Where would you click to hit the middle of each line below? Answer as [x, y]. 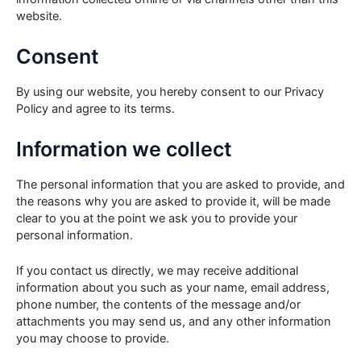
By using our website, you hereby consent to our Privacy [170, 91]
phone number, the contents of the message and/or [158, 304]
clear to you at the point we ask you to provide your [157, 218]
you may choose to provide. [93, 338]
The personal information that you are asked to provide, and [180, 184]
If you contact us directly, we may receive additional [157, 270]
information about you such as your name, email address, [173, 287]
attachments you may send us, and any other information [174, 321]
